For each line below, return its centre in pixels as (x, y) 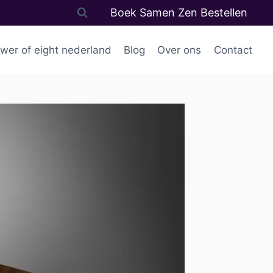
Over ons (179, 50)
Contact (233, 50)
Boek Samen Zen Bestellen (179, 13)
